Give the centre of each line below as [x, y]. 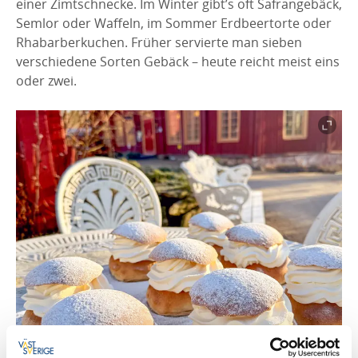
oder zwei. [46, 80]
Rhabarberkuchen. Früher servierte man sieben [159, 42]
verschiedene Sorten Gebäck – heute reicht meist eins [178, 61]
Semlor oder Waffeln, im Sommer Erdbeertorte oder [174, 23]
